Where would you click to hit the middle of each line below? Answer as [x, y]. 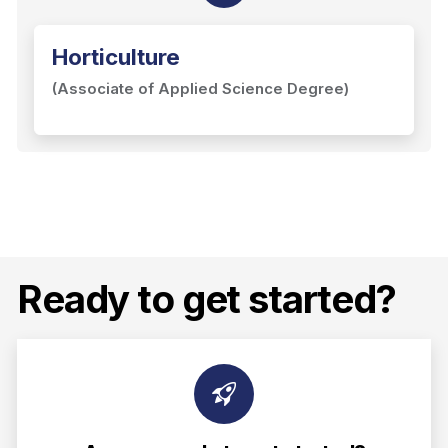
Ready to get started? [206, 298]
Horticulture [116, 57]
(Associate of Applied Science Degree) [200, 88]
